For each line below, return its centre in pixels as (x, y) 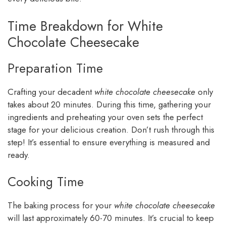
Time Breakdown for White (85, 26)
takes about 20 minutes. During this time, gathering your (109, 104)
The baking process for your (61, 206)
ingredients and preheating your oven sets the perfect (105, 117)
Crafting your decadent (51, 92)
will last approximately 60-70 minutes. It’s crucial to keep (111, 218)
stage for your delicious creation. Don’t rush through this (111, 129)
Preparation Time (55, 68)
